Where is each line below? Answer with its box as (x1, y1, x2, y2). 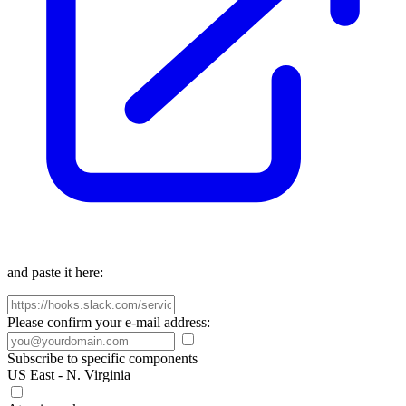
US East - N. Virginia (7, 367, 130, 382)
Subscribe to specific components (7, 351, 198, 366)
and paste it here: (7, 265, 103, 280)
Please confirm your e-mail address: (7, 314, 210, 330)
